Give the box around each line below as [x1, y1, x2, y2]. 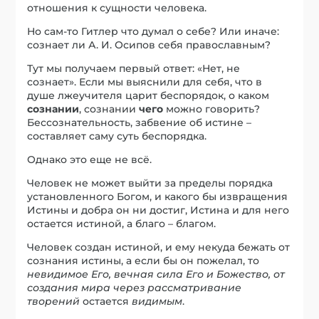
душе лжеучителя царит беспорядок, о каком [27, 88, 270, 102]
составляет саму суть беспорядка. [27, 129, 207, 142]
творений [27, 294, 80, 308]
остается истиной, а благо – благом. [27, 216, 216, 230]
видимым [132, 294, 183, 308]
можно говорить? [163, 102, 261, 115]
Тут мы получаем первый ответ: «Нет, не [27, 61, 241, 75]
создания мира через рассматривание [27, 281, 242, 294]
